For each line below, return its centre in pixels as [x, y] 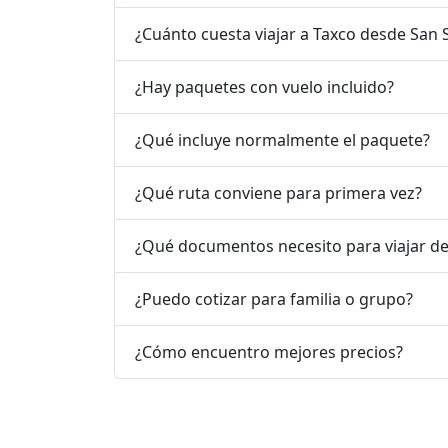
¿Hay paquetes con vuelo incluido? [264, 86]
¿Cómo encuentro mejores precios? [269, 351]
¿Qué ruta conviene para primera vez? [278, 192]
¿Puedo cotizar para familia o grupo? [274, 298]
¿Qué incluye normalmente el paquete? [282, 139]
